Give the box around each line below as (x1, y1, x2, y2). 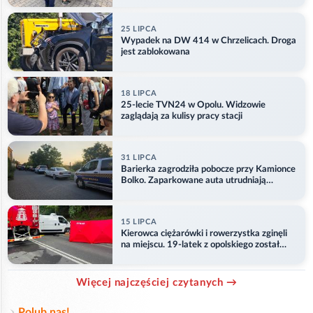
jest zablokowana (121, 48, 190, 57)
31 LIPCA (121, 154, 157, 162)
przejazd (121, 187, 154, 197)
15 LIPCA (121, 218, 157, 226)
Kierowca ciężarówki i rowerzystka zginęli (121, 229, 287, 239)
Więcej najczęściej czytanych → (75, 277, 238, 288)
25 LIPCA (121, 25, 157, 34)
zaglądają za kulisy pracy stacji (121, 112, 242, 122)
